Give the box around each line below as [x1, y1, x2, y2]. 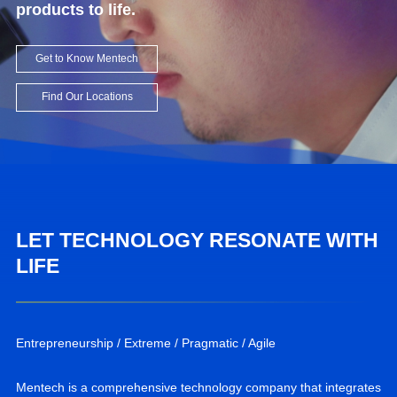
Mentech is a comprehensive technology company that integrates [15, 379, 381, 394]
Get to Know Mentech [35, 52, 138, 65]
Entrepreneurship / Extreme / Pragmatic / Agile [15, 335, 276, 350]
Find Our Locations [41, 90, 133, 104]
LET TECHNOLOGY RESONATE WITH [15, 228, 378, 252]
